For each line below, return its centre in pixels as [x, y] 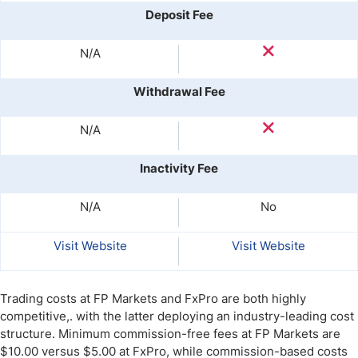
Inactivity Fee [179, 168]
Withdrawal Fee [179, 91]
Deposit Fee [179, 15]
